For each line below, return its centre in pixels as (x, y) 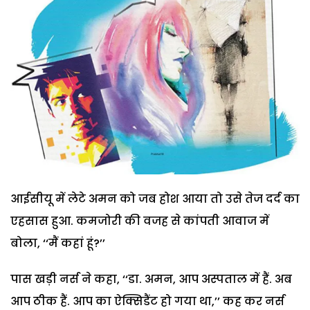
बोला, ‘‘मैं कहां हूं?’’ (58, 243)
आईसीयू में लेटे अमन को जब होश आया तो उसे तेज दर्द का (155, 199)
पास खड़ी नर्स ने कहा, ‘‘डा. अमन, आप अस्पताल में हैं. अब (151, 279)
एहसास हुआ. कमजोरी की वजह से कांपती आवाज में (140, 221)
